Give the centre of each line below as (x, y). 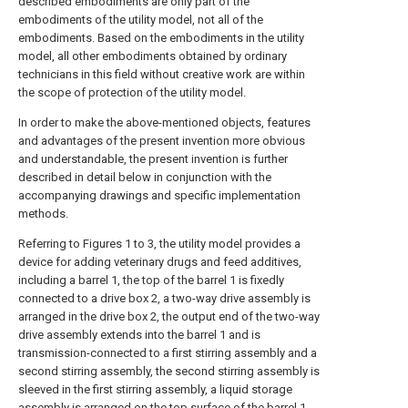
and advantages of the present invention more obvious (162, 141)
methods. (43, 214)
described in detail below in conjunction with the (145, 177)
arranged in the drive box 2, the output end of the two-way (169, 316)
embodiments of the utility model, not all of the (141, 20)
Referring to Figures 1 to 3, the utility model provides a (159, 244)
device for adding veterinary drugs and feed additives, (160, 262)
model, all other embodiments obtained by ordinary (153, 56)
